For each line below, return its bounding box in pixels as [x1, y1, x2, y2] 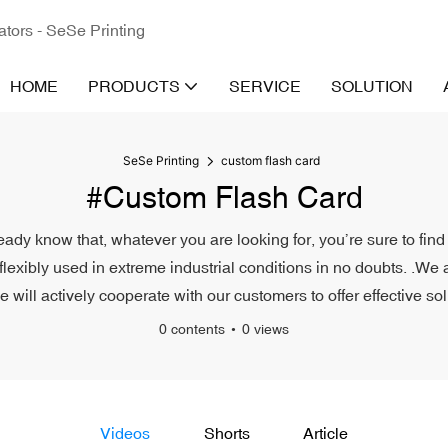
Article [303, 424, 349, 442]
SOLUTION [331, 77, 413, 95]
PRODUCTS [88, 77, 180, 95]
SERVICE [229, 77, 301, 95]
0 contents [159, 321, 225, 337]
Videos [99, 424, 150, 442]
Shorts [203, 424, 250, 442]
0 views [242, 321, 289, 337]
